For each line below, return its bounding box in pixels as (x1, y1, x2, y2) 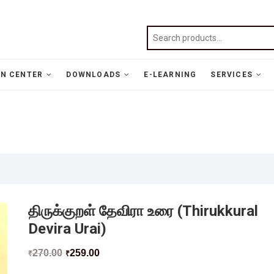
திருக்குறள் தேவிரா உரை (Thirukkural (28, 202, 258, 220)
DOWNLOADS (66, 70, 121, 79)
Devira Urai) (28, 220, 106, 237)
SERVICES (210, 70, 253, 79)
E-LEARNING (144, 70, 197, 79)
